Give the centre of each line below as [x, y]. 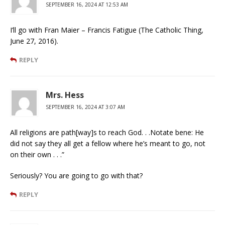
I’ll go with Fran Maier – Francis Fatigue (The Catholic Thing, [107, 30]
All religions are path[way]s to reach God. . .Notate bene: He [107, 132]
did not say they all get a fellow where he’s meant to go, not [108, 143]
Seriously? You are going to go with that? [76, 175]
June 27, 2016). [34, 41]
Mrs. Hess [65, 95]
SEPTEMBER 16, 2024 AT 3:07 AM [85, 107]
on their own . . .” [37, 154]
